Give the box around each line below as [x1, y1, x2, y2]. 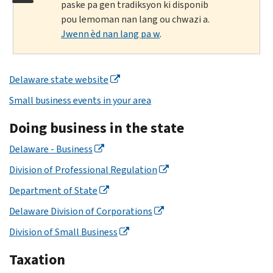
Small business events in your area [9, 93, 151, 107]
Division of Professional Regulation [9, 163, 157, 176]
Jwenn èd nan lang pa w [61, 27, 160, 40]
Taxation [9, 249, 65, 269]
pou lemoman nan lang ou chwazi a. [61, 12, 210, 26]
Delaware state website [9, 73, 108, 86]
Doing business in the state [9, 118, 184, 138]
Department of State [9, 183, 97, 197]
